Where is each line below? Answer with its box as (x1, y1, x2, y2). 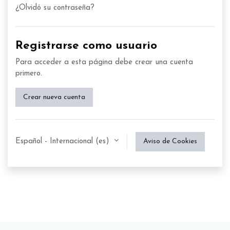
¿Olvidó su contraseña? (15, 4, 94, 12)
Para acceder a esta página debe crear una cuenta (15, 58, 193, 66)
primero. (15, 69, 42, 78)
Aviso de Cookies (143, 138, 197, 146)
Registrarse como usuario (15, 40, 157, 52)
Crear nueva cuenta (23, 93, 85, 101)
